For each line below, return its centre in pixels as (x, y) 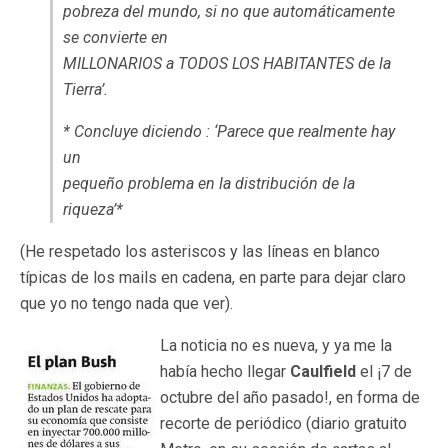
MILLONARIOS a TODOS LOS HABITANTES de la (227, 63)
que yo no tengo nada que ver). (126, 303)
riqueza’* (93, 209)
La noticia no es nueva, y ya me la (276, 345)
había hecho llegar (225, 371)
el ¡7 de (384, 371)
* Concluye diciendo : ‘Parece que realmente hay (229, 131)
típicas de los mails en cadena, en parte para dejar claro (213, 277)
